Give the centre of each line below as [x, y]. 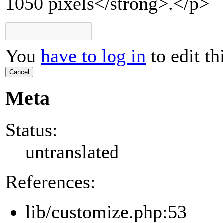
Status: [32, 130]
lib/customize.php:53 [106, 211]
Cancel [19, 72]
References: [51, 181]
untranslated [72, 152]
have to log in [93, 56]
